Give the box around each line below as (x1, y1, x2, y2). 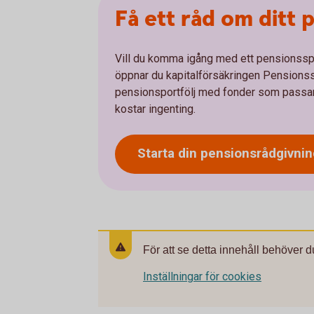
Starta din (137, 145, 200, 162)
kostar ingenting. (115, 102, 196, 116)
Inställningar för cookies (143, 269, 261, 283)
